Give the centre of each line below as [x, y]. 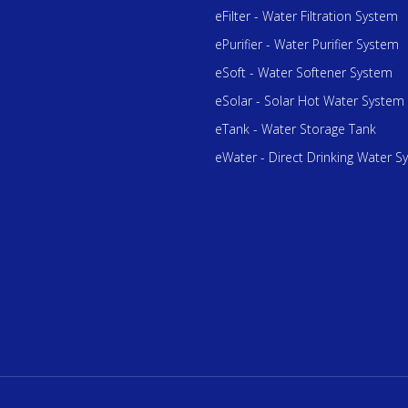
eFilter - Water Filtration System [306, 16]
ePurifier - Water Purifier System [306, 44]
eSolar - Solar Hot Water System [309, 101]
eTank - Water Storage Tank [295, 129]
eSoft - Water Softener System [303, 72]
